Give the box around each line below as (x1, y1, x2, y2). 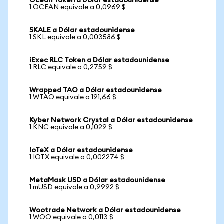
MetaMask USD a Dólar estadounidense (29, 177, 165, 184)
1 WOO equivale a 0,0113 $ (29, 214, 113, 221)
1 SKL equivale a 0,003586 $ (29, 34, 121, 41)
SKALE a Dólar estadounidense (29, 27, 135, 34)
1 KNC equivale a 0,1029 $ (29, 124, 112, 131)
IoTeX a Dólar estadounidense (29, 147, 133, 154)
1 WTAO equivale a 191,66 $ (29, 94, 116, 101)
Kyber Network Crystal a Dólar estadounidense (29, 117, 193, 124)
